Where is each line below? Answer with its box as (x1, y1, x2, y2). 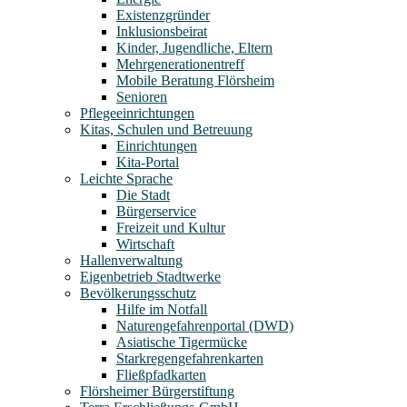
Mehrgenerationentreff (116, 56, 244, 73)
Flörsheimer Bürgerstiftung (80, 383, 234, 400)
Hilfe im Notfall (116, 302, 207, 318)
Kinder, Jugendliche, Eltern (116, 40, 273, 56)
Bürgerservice (116, 203, 196, 220)
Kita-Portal (116, 154, 179, 171)
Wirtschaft (116, 236, 174, 253)
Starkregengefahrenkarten (116, 351, 263, 367)
